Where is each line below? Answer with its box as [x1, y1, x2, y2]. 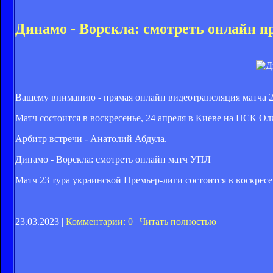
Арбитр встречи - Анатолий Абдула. [15, 133, 167, 144]
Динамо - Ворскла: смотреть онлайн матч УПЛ [15, 154, 211, 165]
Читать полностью [140, 216, 216, 227]
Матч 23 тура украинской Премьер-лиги [15, 175, 183, 186]
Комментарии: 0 [66, 216, 133, 227]
